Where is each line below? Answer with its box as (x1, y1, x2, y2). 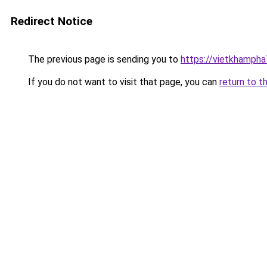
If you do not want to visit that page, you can (26, 76, 219, 88)
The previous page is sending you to (26, 54, 181, 65)
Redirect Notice (11, 14, 92, 28)
